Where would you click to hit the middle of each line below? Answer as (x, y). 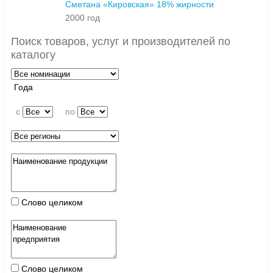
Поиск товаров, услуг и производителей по (120, 42)
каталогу (33, 55)
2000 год (83, 18)
